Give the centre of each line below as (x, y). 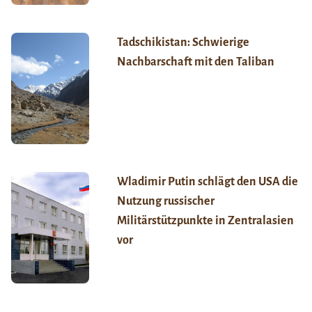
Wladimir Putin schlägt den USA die (207, 182)
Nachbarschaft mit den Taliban (195, 62)
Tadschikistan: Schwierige (183, 43)
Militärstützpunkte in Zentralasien (205, 221)
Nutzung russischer (165, 202)
